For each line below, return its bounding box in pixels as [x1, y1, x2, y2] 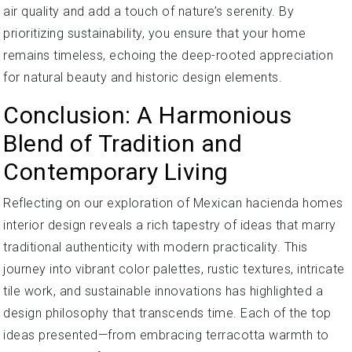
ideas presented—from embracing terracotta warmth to [3, 327, 329, 343]
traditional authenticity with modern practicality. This [3, 239, 308, 255]
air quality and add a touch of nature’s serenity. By [3, 3, 294, 19]
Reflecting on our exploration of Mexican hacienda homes [3, 195, 343, 211]
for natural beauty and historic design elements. [3, 69, 282, 85]
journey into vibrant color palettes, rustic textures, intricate [3, 261, 345, 277]
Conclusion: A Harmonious [3, 101, 291, 129]
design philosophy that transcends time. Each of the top [3, 305, 332, 321]
